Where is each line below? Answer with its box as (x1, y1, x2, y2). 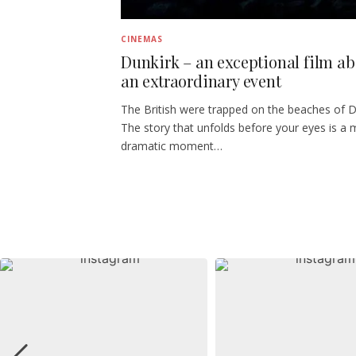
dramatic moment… (121, 137, 222, 153)
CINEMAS (121, 33, 163, 44)
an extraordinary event (121, 69, 281, 91)
